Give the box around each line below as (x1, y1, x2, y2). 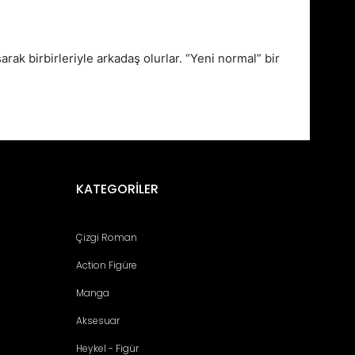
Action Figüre (75, 258, 137, 272)
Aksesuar (75, 313, 120, 327)
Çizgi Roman (75, 230, 137, 244)
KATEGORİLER (75, 179, 158, 198)
